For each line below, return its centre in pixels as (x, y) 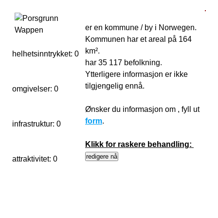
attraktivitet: (33, 159)
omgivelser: (33, 89)
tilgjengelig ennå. (116, 86)
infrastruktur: (34, 124)
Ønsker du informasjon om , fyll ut (142, 109)
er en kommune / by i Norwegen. (141, 27)
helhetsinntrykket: (43, 54)
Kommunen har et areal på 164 (138, 39)
